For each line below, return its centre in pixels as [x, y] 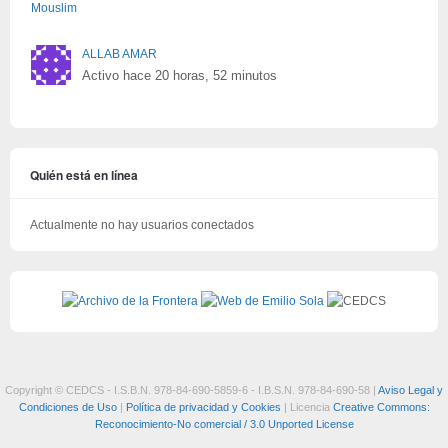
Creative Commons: [381, 407]
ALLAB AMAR [119, 54]
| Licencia [306, 407]
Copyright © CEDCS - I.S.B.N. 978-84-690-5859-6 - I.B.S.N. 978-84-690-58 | [191, 390]
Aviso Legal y [410, 390]
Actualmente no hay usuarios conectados [142, 225]
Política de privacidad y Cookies [203, 407]
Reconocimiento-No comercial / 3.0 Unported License [224, 424]
